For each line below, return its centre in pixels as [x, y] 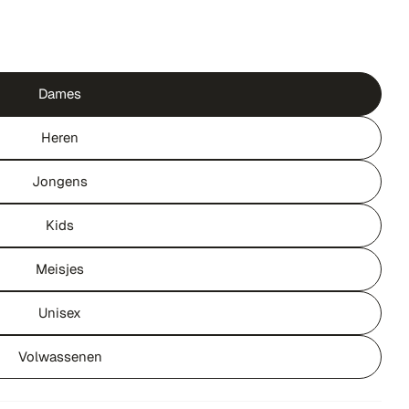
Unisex [60, 313]
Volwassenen [60, 357]
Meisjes [60, 269]
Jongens [60, 181]
